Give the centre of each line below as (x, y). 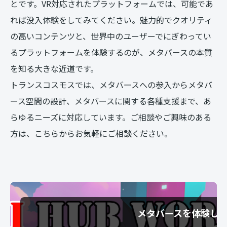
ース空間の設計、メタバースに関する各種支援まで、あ (111, 101)
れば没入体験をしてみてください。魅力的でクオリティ (111, 20)
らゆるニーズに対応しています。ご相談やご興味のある (111, 117)
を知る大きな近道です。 (54, 69)
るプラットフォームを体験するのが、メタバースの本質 (111, 52)
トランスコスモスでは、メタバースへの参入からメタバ (111, 85)
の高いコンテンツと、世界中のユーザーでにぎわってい (111, 36)
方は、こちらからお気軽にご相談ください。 (91, 134)
